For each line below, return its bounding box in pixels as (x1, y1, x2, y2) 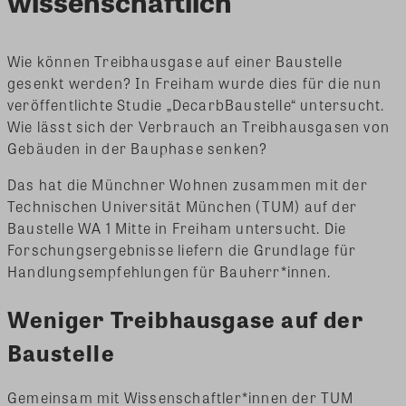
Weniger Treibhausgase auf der (7, 301, 363, 335)
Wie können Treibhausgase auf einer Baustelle (7, 50, 343, 72)
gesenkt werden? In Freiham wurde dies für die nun (7, 72, 382, 93)
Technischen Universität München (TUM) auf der (7, 195, 358, 217)
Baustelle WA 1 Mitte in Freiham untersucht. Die (7, 217, 347, 238)
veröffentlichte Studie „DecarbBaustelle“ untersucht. (7, 93, 385, 115)
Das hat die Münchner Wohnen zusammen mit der (7, 173, 368, 195)
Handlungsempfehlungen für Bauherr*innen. (7, 260, 332, 282)
